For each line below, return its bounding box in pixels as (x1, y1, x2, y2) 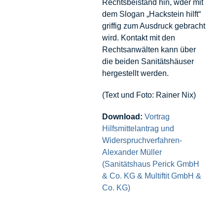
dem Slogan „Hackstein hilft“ (102, 9, 201, 18)
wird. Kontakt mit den (102, 33, 175, 42)
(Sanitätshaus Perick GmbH (102, 159, 199, 168)
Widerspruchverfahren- (102, 136, 182, 145)
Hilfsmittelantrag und (102, 124, 174, 133)
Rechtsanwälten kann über (102, 45, 196, 54)
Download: (102, 112, 143, 121)
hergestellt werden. (102, 69, 169, 77)
